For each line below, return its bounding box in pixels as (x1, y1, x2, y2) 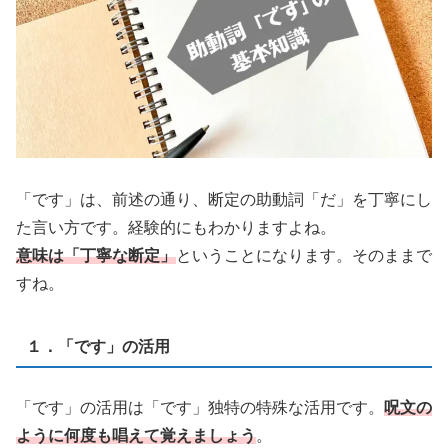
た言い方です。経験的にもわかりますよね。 (16, 219, 336, 237)
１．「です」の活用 (25, 337, 170, 355)
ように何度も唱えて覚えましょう (16, 427, 256, 445)
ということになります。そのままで (176, 247, 432, 265)
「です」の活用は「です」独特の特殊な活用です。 (16, 399, 384, 417)
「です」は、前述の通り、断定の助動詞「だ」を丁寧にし (16, 191, 432, 209)
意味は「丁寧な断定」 (16, 247, 176, 265)
